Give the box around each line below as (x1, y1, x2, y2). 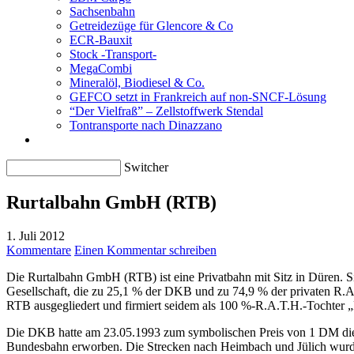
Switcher (124, 160, 168, 174)
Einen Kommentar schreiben (74, 243, 217, 257)
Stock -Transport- (70, 47, 156, 61)
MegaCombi (70, 62, 132, 75)
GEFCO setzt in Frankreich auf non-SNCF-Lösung (70, 90, 326, 104)
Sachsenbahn (70, 5, 135, 18)
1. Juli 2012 (6, 228, 65, 243)
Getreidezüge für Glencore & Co (70, 19, 233, 32)
